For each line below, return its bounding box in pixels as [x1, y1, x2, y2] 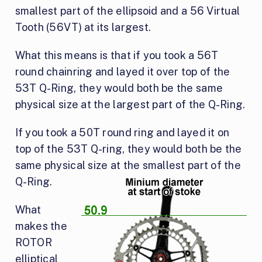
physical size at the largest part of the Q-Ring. [15, 98, 246, 111]
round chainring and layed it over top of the [15, 65, 230, 78]
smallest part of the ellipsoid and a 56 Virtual [15, 5, 240, 18]
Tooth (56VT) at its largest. [15, 21, 151, 34]
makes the [15, 220, 68, 233]
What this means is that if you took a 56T [15, 49, 219, 62]
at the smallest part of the [110, 159, 242, 172]
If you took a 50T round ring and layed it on [15, 126, 230, 139]
